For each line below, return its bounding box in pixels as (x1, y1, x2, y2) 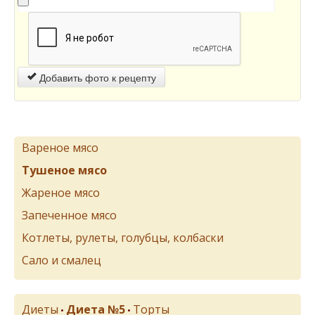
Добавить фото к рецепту (37, 70, 156, 84)
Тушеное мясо (22, 162, 107, 178)
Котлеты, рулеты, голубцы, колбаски (22, 230, 224, 245)
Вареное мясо (22, 140, 98, 155)
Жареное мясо (22, 185, 100, 200)
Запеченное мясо (22, 207, 117, 223)
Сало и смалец (22, 252, 101, 268)
